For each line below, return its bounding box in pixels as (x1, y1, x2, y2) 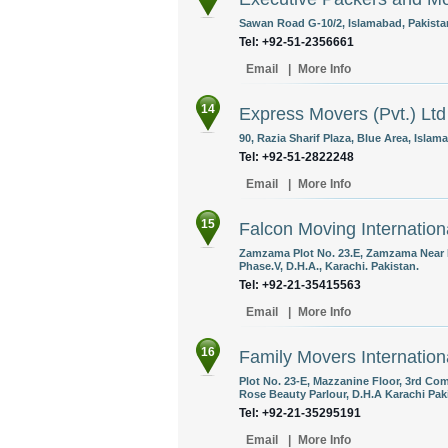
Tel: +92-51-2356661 (239, 35, 354, 49)
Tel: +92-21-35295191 (239, 406, 361, 420)
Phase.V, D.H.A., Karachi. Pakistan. (239, 260, 419, 272)
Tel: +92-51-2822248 (239, 150, 354, 164)
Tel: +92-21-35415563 (239, 278, 361, 292)
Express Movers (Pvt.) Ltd (239, 104, 446, 124)
